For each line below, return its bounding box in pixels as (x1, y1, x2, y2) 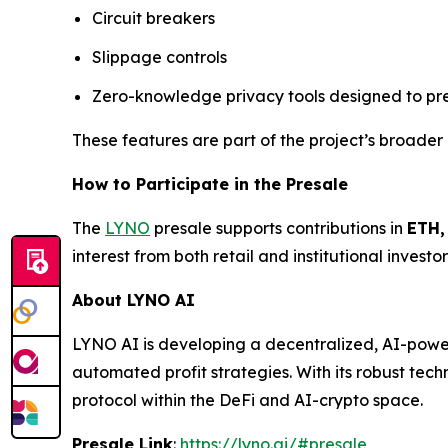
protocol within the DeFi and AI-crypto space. (72, 389, 423, 410)
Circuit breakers (92, 8, 215, 29)
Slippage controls (92, 47, 227, 68)
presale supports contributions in (150, 217, 407, 238)
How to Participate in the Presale (72, 173, 348, 194)
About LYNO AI (72, 289, 195, 310)
